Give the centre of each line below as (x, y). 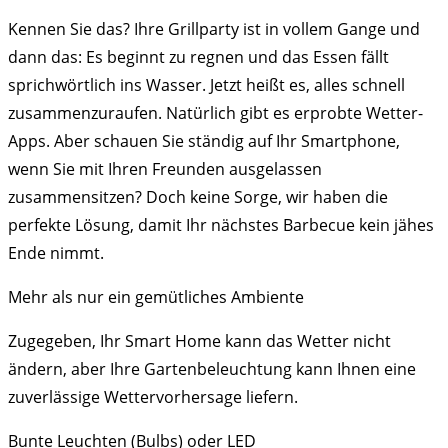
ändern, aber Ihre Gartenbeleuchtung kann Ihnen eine (212, 369)
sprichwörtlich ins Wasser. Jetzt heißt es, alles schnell (206, 85)
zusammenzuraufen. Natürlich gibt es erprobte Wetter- (215, 113)
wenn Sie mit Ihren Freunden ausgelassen (165, 169)
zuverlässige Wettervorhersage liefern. (153, 397)
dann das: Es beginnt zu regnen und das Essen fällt (198, 57)
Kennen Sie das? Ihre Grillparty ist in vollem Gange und (214, 29)
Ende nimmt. (56, 253)
